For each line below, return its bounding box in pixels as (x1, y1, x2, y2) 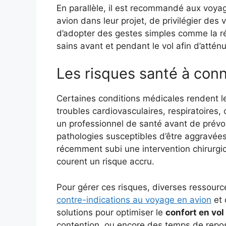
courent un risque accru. (56, 156, 154, 167)
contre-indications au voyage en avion (56, 194, 211, 205)
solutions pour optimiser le (56, 207, 165, 217)
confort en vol (165, 207, 224, 217)
